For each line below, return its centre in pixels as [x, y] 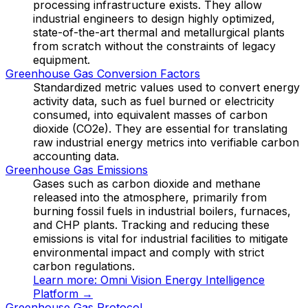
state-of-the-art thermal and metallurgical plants [159, 32]
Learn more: [67, 279]
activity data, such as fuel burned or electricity [154, 101]
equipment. [62, 59]
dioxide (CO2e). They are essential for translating [160, 128]
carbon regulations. [84, 266]
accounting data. [76, 156]
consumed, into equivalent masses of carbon [150, 114]
